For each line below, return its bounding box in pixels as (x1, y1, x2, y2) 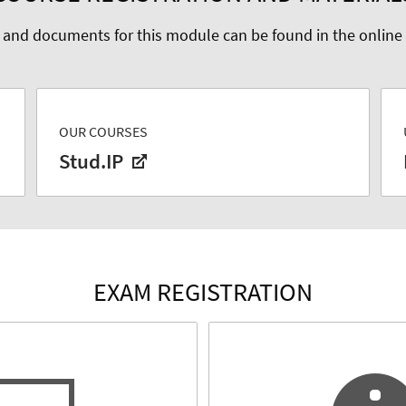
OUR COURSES (59, 122, 148, 141)
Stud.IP (59, 149, 128, 175)
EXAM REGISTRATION (93, 275, 313, 309)
